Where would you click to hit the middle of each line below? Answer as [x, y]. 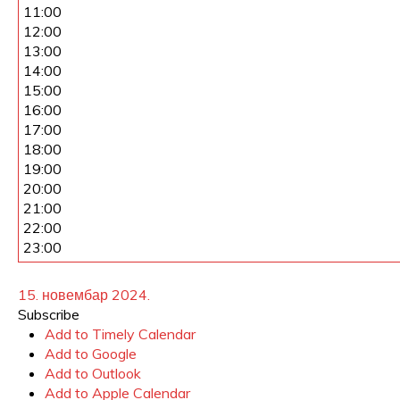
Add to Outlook [93, 373]
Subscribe [49, 314]
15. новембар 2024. [84, 295]
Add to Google [91, 354]
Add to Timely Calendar [120, 334]
